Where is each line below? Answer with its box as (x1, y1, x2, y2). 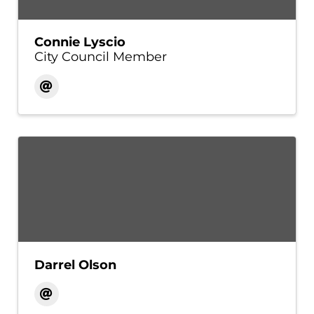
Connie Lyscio (34, 34, 125, 50)
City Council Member (34, 49, 167, 65)
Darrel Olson (34, 257, 116, 273)
